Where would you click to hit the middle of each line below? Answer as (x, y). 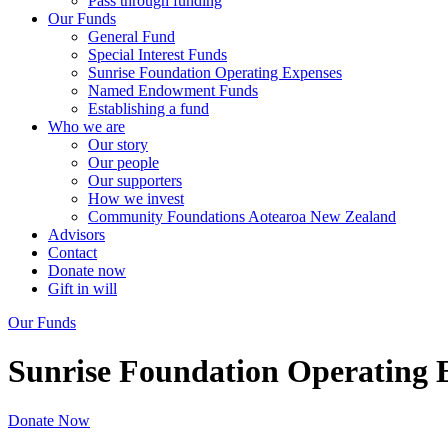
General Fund (131, 36)
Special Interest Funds (157, 54)
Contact (72, 252)
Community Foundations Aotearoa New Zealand (242, 216)
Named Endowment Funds (173, 90)
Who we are (86, 126)
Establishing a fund (148, 108)
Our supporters (135, 180)
